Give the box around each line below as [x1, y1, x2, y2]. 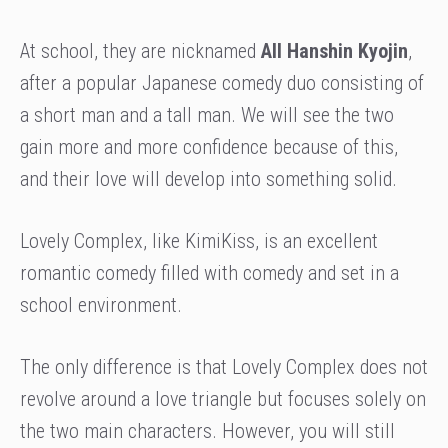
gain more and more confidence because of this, [20, 135, 398, 160]
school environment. [20, 293, 182, 318]
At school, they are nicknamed [20, 39, 261, 64]
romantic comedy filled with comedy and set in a [20, 261, 399, 286]
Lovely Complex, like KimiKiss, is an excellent [20, 229, 378, 254]
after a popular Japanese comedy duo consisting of [20, 71, 424, 96]
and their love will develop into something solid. [20, 167, 397, 192]
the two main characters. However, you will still [20, 419, 395, 444]
